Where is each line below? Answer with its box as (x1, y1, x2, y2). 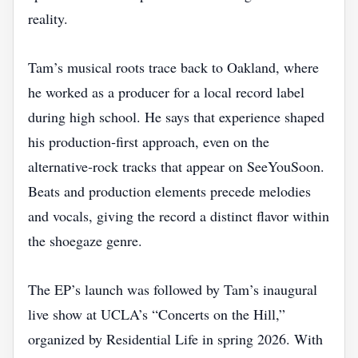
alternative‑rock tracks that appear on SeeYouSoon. (28, 157, 324, 176)
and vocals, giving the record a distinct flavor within (28, 206, 329, 225)
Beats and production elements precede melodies (28, 181, 311, 201)
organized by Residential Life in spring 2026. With (28, 329, 323, 348)
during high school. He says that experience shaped (28, 107, 324, 126)
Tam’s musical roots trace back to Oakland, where (28, 58, 319, 77)
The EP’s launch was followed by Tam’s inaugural (28, 280, 317, 299)
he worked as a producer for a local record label (28, 82, 304, 101)
